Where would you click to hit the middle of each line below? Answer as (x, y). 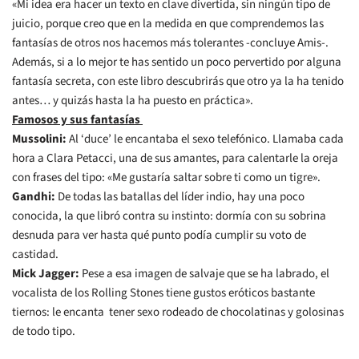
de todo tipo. (44, 332)
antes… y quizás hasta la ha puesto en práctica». (133, 101)
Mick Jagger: (46, 274)
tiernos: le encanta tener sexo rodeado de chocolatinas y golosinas (178, 313)
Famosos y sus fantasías (77, 120)
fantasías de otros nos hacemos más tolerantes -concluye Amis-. (170, 43)
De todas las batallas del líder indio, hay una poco (180, 197)
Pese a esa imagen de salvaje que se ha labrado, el (204, 274)
